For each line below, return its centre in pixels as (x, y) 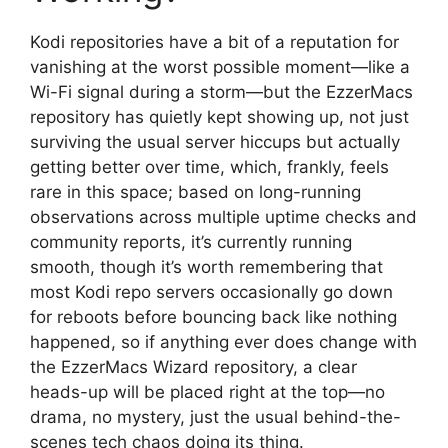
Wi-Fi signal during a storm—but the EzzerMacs (221, 92)
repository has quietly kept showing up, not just (219, 117)
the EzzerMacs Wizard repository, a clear (193, 367)
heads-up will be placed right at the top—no (207, 392)
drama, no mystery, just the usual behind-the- (215, 417)
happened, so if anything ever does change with (223, 342)
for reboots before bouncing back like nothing (213, 317)
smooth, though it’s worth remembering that (206, 267)
